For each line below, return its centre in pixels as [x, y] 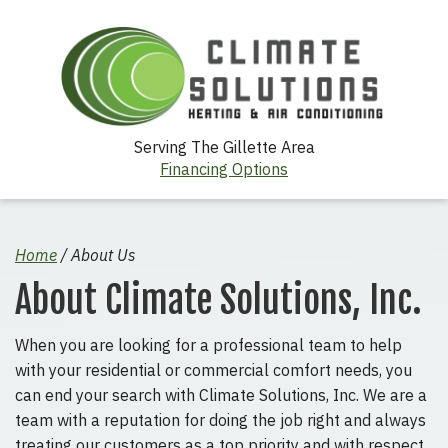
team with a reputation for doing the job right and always [220, 420]
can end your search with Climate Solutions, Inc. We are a [221, 395]
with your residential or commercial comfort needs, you [213, 370]
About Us [103, 255]
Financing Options [224, 169]
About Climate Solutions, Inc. [218, 301]
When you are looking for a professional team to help [208, 345]
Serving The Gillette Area [224, 147]
